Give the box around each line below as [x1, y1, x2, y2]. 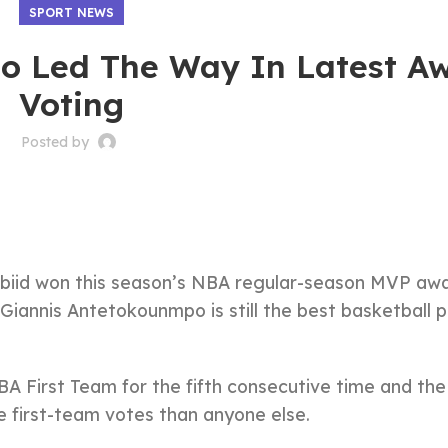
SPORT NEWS [28, 5, 114, 20]
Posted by [21, 133, 94, 151]
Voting [18, 84, 124, 124]
